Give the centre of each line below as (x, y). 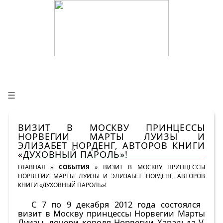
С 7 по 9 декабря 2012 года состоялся (116, 204)
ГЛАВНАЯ (32, 167)
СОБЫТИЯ (74, 167)
